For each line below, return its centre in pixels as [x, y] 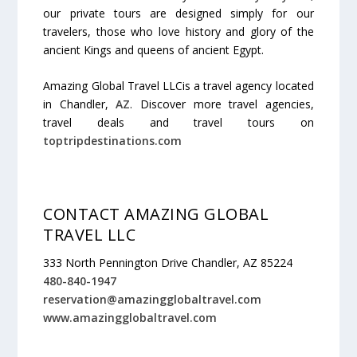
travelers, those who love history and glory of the [178, 31]
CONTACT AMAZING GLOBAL [156, 214]
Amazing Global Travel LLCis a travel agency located [178, 86]
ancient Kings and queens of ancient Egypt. [154, 50]
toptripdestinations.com [113, 141]
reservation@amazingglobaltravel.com [153, 300]
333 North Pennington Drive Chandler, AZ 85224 [168, 263]
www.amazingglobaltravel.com [130, 318]
